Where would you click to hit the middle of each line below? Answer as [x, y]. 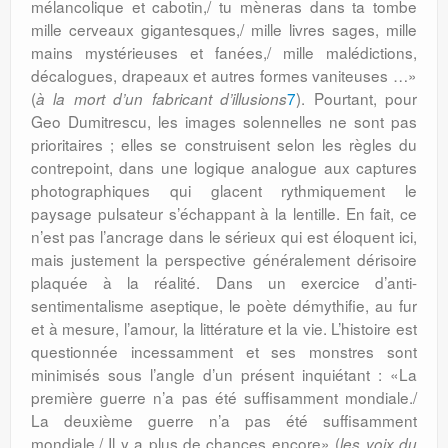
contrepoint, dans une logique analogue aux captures [224, 167]
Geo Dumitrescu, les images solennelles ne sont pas [224, 121]
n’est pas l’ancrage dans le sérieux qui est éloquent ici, [224, 236]
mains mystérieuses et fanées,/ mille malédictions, [224, 52]
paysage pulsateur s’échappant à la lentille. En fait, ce [224, 213]
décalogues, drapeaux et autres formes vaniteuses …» [224, 75]
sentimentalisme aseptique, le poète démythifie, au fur [224, 305]
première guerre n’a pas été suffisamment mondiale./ [224, 397]
